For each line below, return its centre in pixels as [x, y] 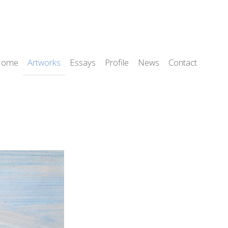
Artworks [44, 62]
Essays [82, 62]
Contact [182, 62]
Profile [117, 62]
